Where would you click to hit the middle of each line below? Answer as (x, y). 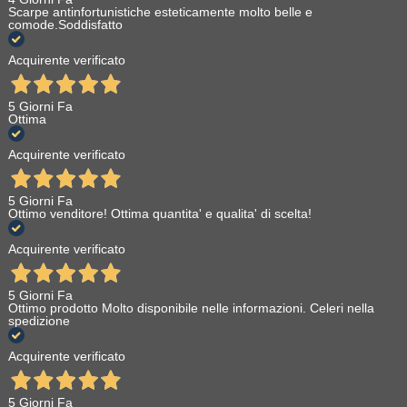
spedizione (39, 321)
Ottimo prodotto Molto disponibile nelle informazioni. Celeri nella (191, 308)
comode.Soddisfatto (65, 25)
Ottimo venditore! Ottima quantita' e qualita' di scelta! (159, 214)
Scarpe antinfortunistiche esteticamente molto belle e (160, 12)
